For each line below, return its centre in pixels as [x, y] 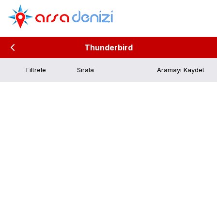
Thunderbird [108, 47]
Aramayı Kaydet [181, 70]
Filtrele [36, 70]
